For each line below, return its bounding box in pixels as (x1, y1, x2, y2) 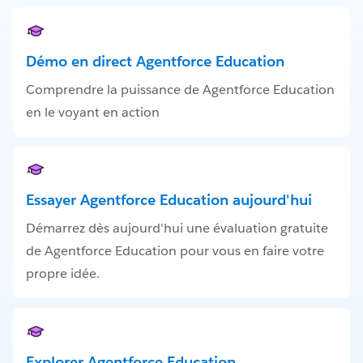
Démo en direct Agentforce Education (26, 51, 284, 70)
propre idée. (26, 265, 100, 283)
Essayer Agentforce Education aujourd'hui (26, 190, 312, 210)
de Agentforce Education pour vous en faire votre (26, 242, 324, 260)
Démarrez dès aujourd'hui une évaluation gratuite (26, 220, 328, 237)
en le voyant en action (26, 103, 160, 121)
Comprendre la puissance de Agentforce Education (26, 80, 335, 98)
